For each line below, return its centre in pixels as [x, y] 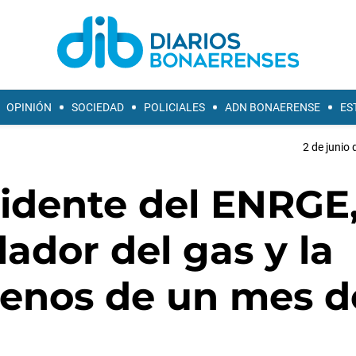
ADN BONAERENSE [273, 107]
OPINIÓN [29, 107]
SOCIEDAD [98, 107]
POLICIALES [174, 107]
